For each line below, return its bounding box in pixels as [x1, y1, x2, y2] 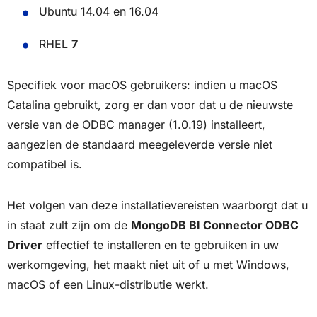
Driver [7, 237, 42, 252]
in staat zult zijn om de [7, 217, 131, 232]
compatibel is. [7, 156, 82, 171]
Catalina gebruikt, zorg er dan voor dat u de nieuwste [7, 97, 293, 112]
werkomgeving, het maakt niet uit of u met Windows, [7, 257, 289, 272]
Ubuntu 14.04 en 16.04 [38, 4, 158, 18]
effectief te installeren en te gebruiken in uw [42, 237, 279, 252]
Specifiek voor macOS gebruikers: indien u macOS [7, 77, 277, 92]
